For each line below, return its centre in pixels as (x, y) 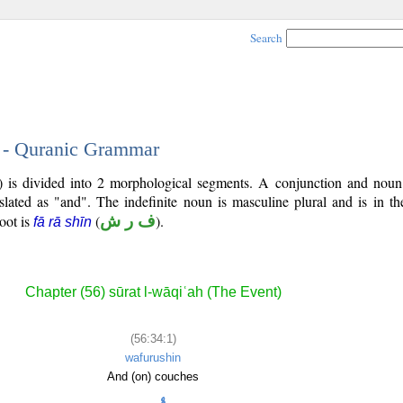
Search (266, 38)
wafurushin (153, 357)
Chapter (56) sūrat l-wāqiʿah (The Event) (153, 292)
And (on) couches (153, 376)
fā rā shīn (63, 222)
